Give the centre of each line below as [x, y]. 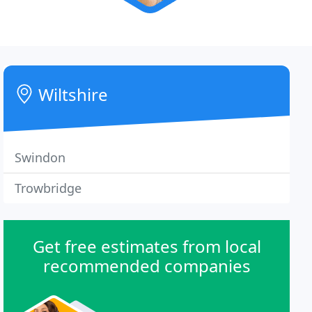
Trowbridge [48, 188]
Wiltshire [71, 94]
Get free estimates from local [147, 246]
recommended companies [147, 266]
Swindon [40, 157]
